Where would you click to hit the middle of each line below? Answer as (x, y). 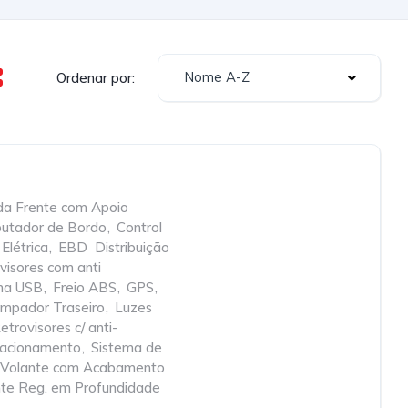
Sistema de (127, 347)
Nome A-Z (217, 77)
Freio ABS (85, 287)
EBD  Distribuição (114, 247)
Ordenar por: (96, 77)
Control (139, 227)
